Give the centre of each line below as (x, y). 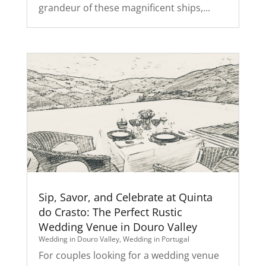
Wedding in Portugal (156, 239)
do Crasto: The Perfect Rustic (110, 212)
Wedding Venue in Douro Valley (118, 227)
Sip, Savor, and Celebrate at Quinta (125, 197)
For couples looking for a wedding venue (129, 256)
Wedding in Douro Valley (79, 239)
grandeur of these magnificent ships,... (124, 8)
